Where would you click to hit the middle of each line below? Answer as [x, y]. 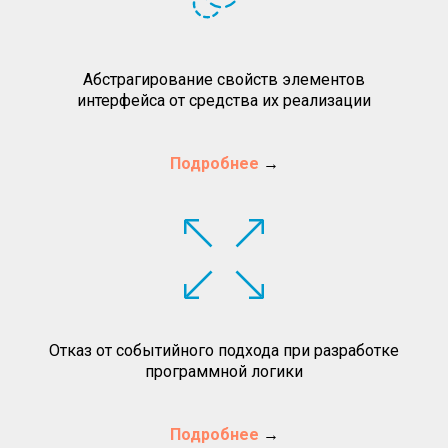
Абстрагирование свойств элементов [224, 79]
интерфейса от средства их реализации [224, 100]
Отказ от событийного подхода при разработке [224, 350]
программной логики [224, 371]
